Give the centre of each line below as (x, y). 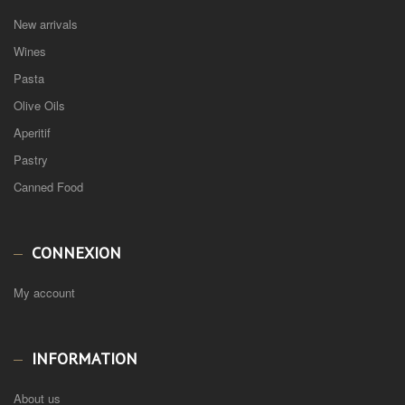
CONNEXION (76, 252)
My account (44, 292)
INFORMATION (85, 358)
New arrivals (46, 24)
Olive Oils (39, 105)
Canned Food (48, 186)
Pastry (31, 159)
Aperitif (32, 132)
